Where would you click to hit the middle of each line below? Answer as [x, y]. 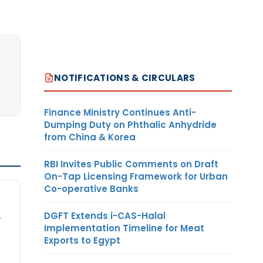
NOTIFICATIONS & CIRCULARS [125, 77]
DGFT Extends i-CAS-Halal [105, 215]
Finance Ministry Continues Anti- [120, 112]
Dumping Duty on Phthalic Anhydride [130, 124]
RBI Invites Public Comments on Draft [131, 164]
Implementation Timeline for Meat [124, 228]
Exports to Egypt [82, 240]
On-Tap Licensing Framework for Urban [136, 176]
